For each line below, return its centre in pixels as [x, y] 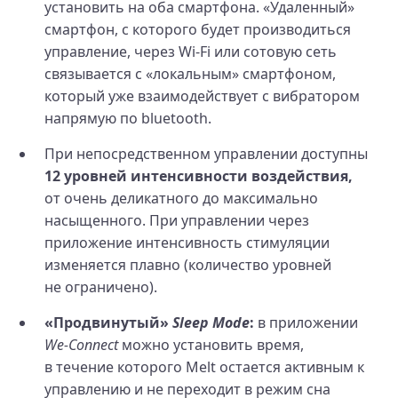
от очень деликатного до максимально [181, 198]
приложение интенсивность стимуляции [187, 242]
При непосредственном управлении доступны [206, 153]
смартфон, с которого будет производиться [198, 29]
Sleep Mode [211, 322]
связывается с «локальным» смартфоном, [190, 73]
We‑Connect [81, 344]
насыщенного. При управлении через [177, 220]
